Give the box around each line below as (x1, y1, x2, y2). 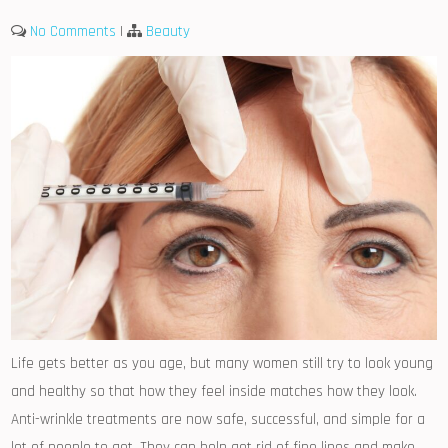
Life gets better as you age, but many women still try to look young (11, 353, 434, 373)
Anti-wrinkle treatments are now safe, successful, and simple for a (11, 409, 426, 429)
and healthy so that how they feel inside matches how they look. (11, 381, 418, 401)
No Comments (30, 22, 117, 42)
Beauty (146, 22, 191, 42)
